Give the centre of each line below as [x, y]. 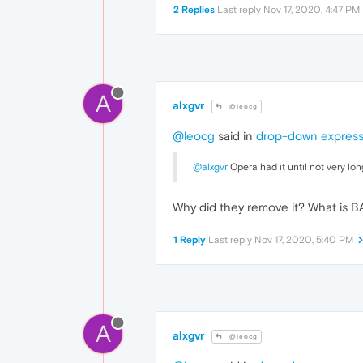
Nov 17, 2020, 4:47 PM [312, 9]
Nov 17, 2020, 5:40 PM [304, 240]
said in [235, 136]
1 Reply [190, 240]
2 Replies [194, 9]
